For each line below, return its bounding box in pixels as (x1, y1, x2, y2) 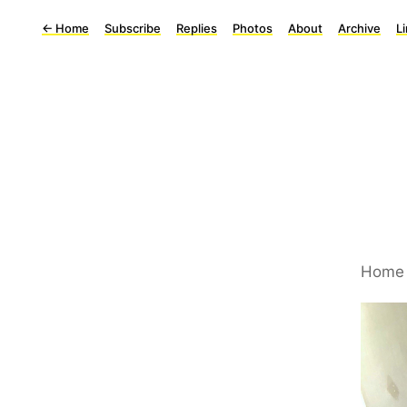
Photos (233, 21, 273, 35)
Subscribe (104, 21, 161, 35)
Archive (338, 21, 381, 35)
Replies (176, 21, 217, 35)
